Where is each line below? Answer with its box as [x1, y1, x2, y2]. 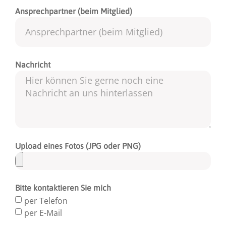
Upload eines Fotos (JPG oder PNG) [15, 141, 141, 150]
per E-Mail [24, 207, 62, 218]
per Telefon [24, 195, 68, 206]
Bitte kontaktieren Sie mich [15, 183, 111, 192]
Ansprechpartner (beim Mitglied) [15, 6, 132, 16]
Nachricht [15, 60, 50, 69]
